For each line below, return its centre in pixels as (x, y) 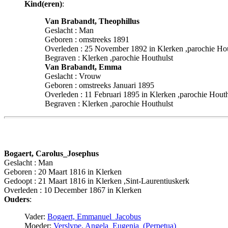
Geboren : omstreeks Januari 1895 (99, 85)
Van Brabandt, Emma (83, 67)
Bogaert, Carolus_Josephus (51, 153)
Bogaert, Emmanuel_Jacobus (94, 216)
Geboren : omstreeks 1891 (87, 40)
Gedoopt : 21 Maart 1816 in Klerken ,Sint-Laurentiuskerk (97, 181)
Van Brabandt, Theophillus (92, 21)
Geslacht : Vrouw (73, 76)
